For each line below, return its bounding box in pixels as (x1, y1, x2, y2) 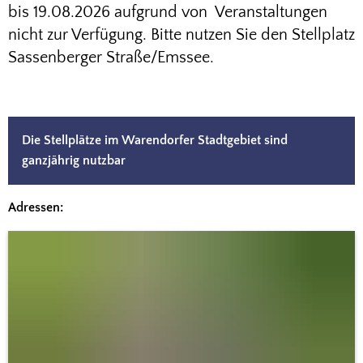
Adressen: (8, 200, 63, 215)
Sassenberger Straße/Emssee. (8, 49, 218, 66)
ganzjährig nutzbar (22, 153, 126, 168)
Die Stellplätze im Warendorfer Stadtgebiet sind (22, 133, 288, 147)
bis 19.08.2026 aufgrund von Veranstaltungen (8, 3, 327, 21)
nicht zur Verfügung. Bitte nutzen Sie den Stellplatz (8, 26, 355, 44)
